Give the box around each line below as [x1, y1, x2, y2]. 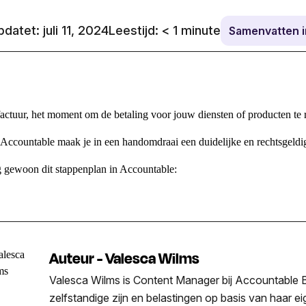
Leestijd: [109, 23, 162, 38]
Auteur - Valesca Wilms [49, 247, 200, 270]
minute [181, 23, 221, 38]
